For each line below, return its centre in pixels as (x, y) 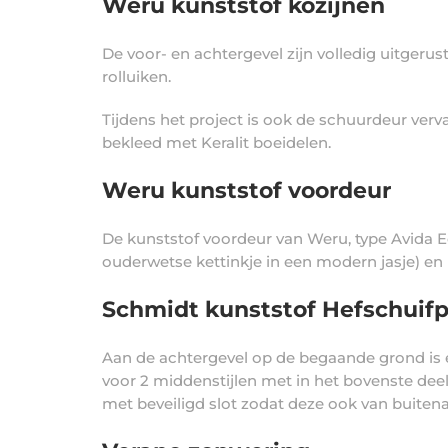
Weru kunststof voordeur (246, 190)
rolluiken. (136, 76)
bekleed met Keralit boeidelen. (216, 142)
